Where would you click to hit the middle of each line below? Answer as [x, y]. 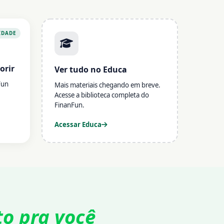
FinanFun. [69, 105]
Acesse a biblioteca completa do [101, 95]
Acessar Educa [78, 125]
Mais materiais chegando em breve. [107, 85]
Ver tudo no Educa [90, 70]
